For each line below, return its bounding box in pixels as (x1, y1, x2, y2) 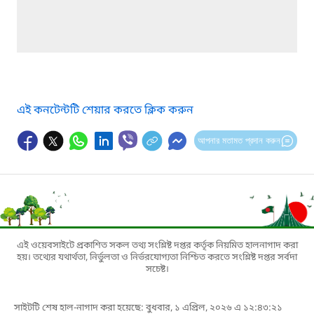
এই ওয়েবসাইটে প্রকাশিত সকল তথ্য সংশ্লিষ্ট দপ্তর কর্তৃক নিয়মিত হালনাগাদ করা (16, 239, 298, 252)
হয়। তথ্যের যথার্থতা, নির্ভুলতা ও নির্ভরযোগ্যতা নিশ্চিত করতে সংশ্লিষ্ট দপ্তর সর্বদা (17, 251, 297, 264)
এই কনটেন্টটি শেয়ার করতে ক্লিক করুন (17, 102, 193, 118)
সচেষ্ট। (145, 263, 169, 275)
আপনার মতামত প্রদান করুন (197, 135, 280, 146)
